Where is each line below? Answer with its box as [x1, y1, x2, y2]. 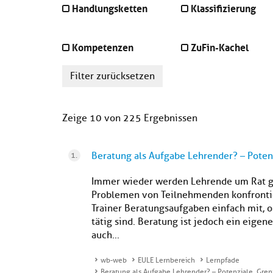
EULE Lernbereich [138, 255, 195, 265]
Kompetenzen [72, 38, 133, 54]
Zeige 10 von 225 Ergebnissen [62, 112, 197, 124]
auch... [91, 229, 119, 241]
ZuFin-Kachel [191, 38, 249, 54]
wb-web [101, 255, 127, 265]
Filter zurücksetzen [70, 70, 155, 82]
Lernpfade [206, 255, 239, 265]
